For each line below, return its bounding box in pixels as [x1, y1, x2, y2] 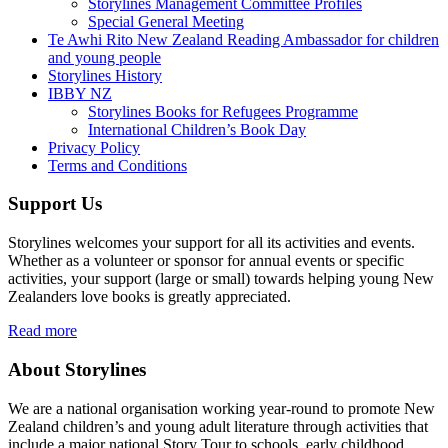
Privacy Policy [48, 138, 140, 156]
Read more [8, 322, 77, 340]
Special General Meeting [88, 12, 244, 30]
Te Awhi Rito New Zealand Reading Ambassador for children [48, 30, 439, 48]
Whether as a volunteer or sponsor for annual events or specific [8, 252, 404, 270]
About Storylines [8, 358, 146, 380]
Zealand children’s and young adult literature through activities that [8, 417, 428, 435]
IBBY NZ [48, 84, 112, 102]
